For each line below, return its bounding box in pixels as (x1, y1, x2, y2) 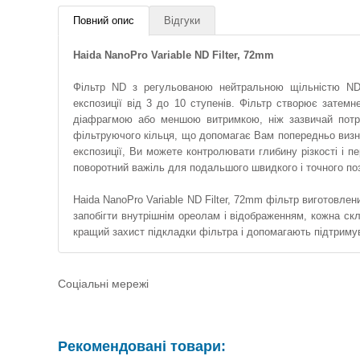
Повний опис (73, 14, 134, 27)
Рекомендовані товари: (58, 338, 226, 354)
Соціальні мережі (58, 277, 149, 290)
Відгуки (164, 14, 200, 27)
